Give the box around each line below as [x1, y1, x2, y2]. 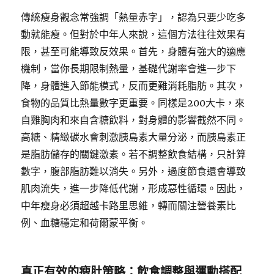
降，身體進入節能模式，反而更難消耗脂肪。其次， [21, 80, 246, 92]
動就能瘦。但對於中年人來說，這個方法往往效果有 [21, 28, 246, 40]
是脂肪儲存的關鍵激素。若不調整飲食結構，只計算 [21, 148, 246, 160]
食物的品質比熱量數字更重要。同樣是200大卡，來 [21, 97, 245, 109]
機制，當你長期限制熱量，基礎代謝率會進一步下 [21, 62, 237, 75]
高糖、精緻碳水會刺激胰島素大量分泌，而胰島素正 [21, 131, 246, 143]
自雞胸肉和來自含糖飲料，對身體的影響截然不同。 [21, 114, 246, 126]
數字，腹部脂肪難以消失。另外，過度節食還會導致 [21, 165, 246, 177]
